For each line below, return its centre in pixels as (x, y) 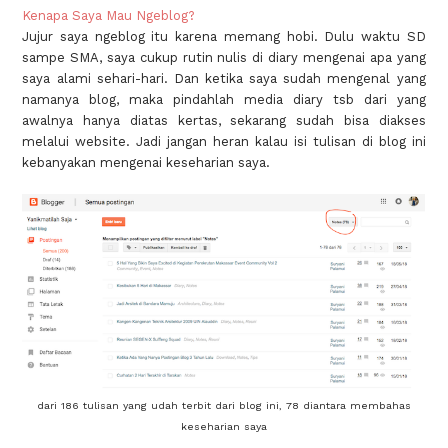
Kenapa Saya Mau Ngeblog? (109, 15)
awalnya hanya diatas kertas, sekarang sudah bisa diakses (224, 120)
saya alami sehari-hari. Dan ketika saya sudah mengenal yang (224, 78)
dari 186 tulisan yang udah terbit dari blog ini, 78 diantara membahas (223, 405)
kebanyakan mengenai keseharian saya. (146, 162)
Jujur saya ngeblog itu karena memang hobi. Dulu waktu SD (224, 36)
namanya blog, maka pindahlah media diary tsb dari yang (224, 99)
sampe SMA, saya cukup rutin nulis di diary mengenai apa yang (224, 57)
